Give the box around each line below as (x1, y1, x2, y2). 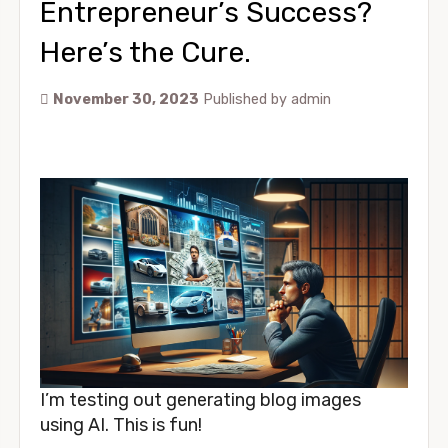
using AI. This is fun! (40, 414, 202, 437)
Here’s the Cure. (40, 35, 251, 69)
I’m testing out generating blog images (40, 389, 361, 412)
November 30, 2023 (53, 91, 199, 108)
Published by (203, 91, 291, 108)
